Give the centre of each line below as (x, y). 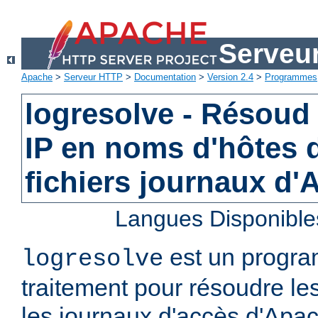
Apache (37, 77)
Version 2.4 (230, 77)
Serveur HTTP (93, 77)
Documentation (165, 77)
